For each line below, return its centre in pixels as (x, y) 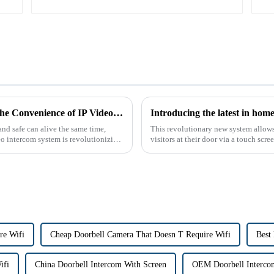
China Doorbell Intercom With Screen (101, 264)
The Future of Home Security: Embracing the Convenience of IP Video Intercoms (118, 113)
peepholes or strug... (183, 149)
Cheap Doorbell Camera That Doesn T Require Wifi (140, 234)
